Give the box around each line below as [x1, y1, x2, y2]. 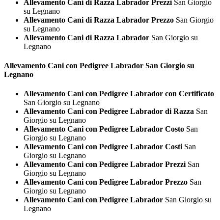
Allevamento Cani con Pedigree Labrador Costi [24, 142, 182, 151]
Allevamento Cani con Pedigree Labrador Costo [24, 125, 184, 134]
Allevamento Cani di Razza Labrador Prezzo [24, 15, 174, 24]
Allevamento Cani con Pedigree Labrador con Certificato [24, 89, 214, 98]
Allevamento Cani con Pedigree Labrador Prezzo [24, 178, 188, 187]
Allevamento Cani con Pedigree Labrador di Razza [24, 107, 194, 116]
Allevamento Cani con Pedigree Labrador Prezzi [24, 160, 186, 169]
